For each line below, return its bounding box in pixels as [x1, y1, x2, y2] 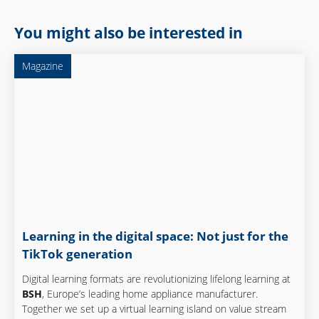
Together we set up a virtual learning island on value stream [22, 301, 287, 315]
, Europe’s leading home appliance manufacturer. [42, 286, 258, 300]
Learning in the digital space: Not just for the [22, 228, 289, 245]
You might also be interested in [14, 23, 243, 43]
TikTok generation [22, 246, 139, 263]
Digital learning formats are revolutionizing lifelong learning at [22, 271, 291, 286]
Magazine [22, 58, 64, 73]
